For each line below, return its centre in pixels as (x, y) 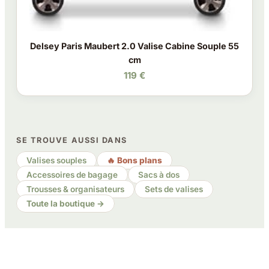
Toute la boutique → (66, 204)
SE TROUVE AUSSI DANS (72, 140)
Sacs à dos (159, 175)
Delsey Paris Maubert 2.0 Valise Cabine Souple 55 (134, 46)
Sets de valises (174, 189)
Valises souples (57, 161)
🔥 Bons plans (135, 161)
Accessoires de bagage (72, 175)
